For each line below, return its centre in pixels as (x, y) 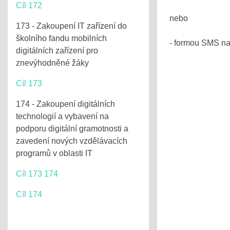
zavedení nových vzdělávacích (72, 141)
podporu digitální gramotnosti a (72, 129)
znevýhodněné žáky (52, 63)
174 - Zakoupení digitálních (65, 104)
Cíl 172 (29, 5)
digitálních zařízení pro (57, 51)
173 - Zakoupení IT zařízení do (71, 26)
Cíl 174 (29, 194)
